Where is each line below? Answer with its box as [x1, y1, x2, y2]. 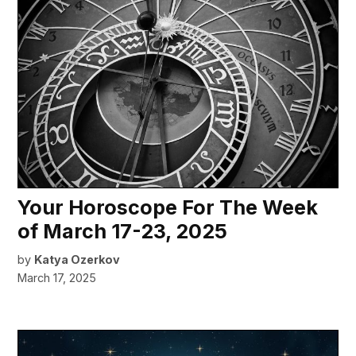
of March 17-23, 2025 [17, 219, 228, 244]
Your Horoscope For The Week [17, 195, 319, 220]
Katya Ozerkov [34, 253, 121, 267]
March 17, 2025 [17, 271, 97, 285]
